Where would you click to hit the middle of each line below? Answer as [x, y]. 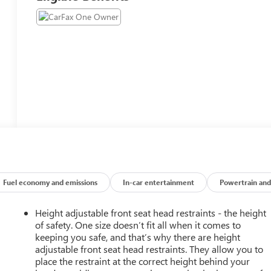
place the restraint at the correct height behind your [143, 261]
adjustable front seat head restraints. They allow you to [149, 249]
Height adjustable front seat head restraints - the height [151, 213]
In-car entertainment [159, 182]
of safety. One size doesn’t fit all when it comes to [138, 225]
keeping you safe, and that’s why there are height [138, 237]
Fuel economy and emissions [51, 182]
